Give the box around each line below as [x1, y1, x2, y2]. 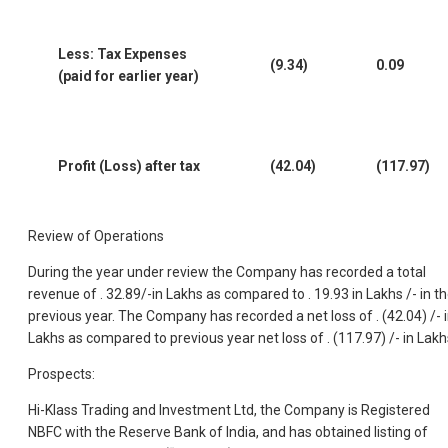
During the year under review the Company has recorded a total [28, 264, 426, 281]
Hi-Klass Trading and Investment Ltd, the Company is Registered [28, 402, 430, 419]
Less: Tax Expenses [58, 46, 187, 63]
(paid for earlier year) [58, 68, 199, 85]
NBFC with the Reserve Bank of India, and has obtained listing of [28, 424, 428, 441]
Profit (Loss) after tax [58, 158, 200, 175]
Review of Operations [28, 228, 164, 245]
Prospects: [28, 366, 95, 383]
